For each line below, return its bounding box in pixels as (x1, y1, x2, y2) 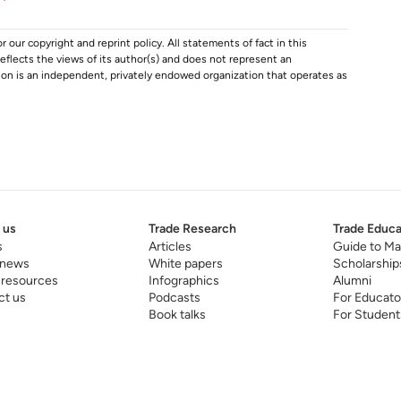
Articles (148, 239, 192, 254)
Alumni (332, 273, 371, 288)
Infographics (148, 273, 219, 288)
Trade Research (148, 221, 236, 236)
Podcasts (148, 290, 200, 305)
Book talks (148, 307, 206, 322)
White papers (148, 256, 223, 271)
